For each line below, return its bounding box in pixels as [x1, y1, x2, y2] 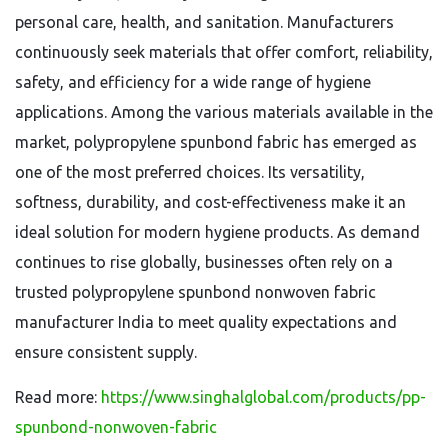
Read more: [15, 388, 101, 406]
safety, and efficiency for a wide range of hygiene [15, 73, 371, 91]
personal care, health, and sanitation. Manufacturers [15, 13, 394, 31]
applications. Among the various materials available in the [15, 103, 433, 121]
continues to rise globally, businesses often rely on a [15, 253, 393, 271]
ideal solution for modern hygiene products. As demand [15, 223, 420, 241]
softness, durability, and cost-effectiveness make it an [15, 193, 406, 211]
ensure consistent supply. [15, 343, 197, 361]
